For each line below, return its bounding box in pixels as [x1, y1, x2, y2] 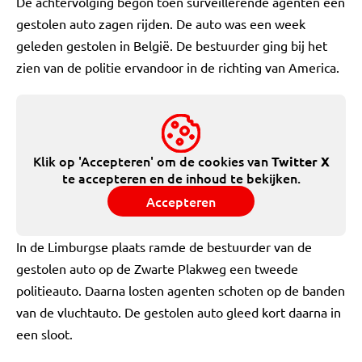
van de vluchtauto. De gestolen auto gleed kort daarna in [16, 304, 341, 320]
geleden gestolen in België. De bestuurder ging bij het [16, 37, 327, 53]
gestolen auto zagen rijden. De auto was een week [16, 15, 305, 32]
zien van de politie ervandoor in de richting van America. [16, 59, 339, 75]
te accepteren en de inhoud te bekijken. [61, 169, 301, 187]
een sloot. [16, 326, 73, 342]
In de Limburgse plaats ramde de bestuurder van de [16, 238, 312, 255]
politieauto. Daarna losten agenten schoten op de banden [16, 282, 345, 298]
